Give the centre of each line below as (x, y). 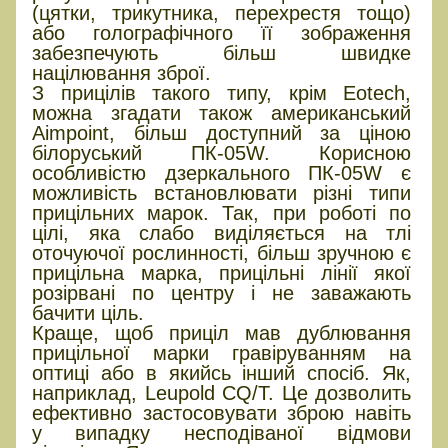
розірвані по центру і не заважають (222, 292)
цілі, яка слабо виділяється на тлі (222, 232)
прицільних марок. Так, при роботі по (222, 212)
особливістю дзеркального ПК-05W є (222, 172)
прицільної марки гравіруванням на (222, 352)
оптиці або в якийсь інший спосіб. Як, (222, 372)
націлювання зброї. (121, 72)
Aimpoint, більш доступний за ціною (222, 132)
